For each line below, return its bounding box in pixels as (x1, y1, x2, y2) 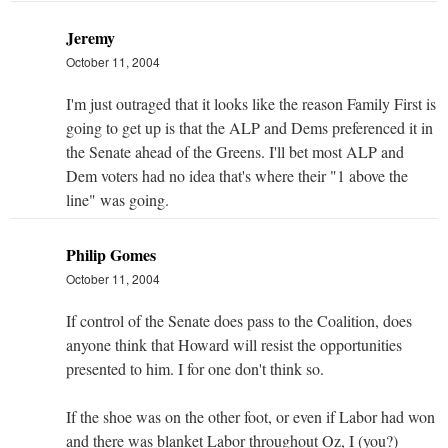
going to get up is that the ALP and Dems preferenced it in (66, 116, 433, 138)
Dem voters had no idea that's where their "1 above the (66, 164, 408, 186)
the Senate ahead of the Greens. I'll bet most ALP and (66, 140, 404, 162)
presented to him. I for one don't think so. (66, 357, 324, 379)
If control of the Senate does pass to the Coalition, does (66, 309, 412, 331)
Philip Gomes (66, 242, 156, 266)
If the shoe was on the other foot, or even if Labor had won (66, 405, 435, 427)
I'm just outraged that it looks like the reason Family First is (66, 92, 436, 114)
